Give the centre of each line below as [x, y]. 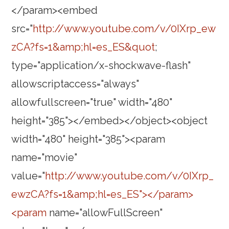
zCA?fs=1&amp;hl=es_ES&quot [83, 47]
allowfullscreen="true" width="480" [92, 102]
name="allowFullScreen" [105, 213]
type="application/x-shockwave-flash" [101, 66]
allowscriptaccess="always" [75, 84]
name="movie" [44, 158]
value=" [28, 176]
